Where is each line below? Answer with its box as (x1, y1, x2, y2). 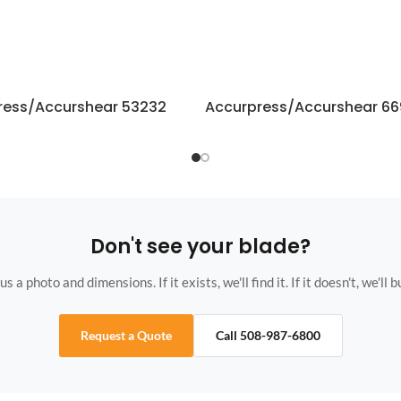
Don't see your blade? (90, 233, 311, 260)
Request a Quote (80, 328, 172, 343)
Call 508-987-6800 (215, 328, 320, 343)
